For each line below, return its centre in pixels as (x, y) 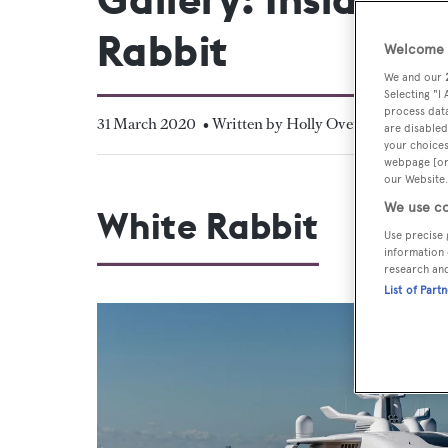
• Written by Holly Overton (292, 123)
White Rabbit (208, 226)
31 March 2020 (146, 123)
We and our (414, 77)
